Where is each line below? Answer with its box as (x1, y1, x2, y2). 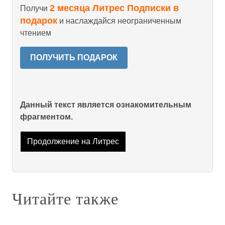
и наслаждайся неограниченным (57, 16, 181, 25)
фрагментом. (20, 112, 73, 121)
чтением (20, 28, 51, 37)
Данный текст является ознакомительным (20, 100, 191, 109)
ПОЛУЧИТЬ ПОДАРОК (30, 53, 118, 62)
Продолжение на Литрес (27, 137, 119, 146)
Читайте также (12, 187, 119, 209)
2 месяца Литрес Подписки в (50, 3, 179, 13)
